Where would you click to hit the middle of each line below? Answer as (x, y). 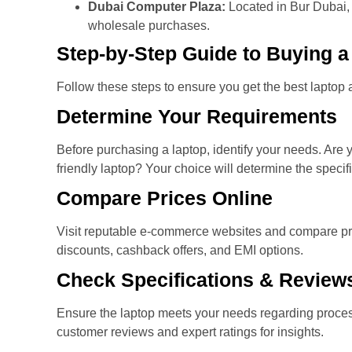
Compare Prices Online (165, 198)
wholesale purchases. (149, 26)
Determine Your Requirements (197, 117)
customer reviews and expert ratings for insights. (190, 332)
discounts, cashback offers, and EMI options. (180, 251)
